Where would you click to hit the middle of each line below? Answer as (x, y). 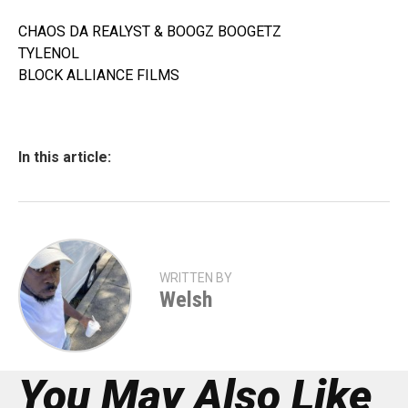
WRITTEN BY (196, 278)
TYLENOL (49, 53)
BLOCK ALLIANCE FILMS (99, 75)
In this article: (65, 157)
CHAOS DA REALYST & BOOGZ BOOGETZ (150, 31)
